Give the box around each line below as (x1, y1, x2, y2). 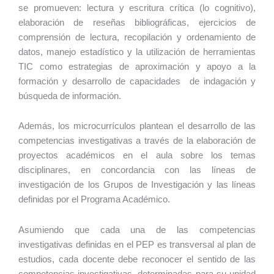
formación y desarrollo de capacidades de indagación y (18, 76, 256, 86)
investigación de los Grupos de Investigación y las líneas (18, 180, 256, 190)
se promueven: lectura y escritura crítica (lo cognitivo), (18, 2, 256, 13)
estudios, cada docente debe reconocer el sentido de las (18, 254, 256, 264)
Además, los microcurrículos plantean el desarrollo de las (18, 121, 256, 131)
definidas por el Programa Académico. (18, 194, 170, 205)
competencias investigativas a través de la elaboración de (18, 136, 256, 146)
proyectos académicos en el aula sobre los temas (18, 150, 256, 161)
